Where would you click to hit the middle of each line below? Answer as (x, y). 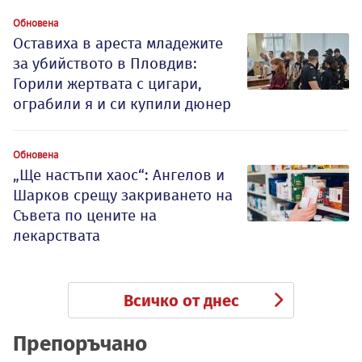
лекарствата (57, 236)
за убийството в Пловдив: (105, 64)
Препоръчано (80, 344)
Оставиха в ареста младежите (118, 44)
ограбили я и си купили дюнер (122, 104)
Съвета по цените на (85, 216)
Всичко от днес (181, 301)
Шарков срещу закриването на (123, 196)
